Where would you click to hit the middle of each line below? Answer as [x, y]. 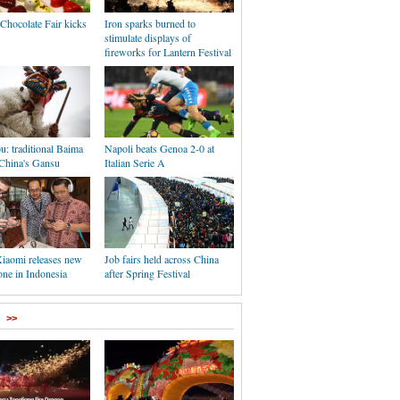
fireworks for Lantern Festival [168, 52]
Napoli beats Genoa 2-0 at [159, 148]
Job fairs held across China [162, 259]
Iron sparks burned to [150, 23]
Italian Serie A [135, 162]
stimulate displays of [148, 37]
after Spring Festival [147, 273]
